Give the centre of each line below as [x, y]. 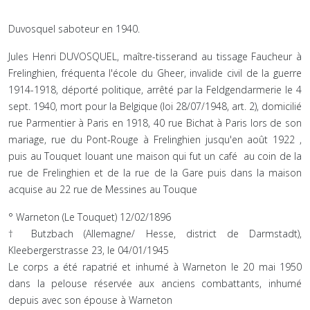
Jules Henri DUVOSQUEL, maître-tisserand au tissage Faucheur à [155, 56]
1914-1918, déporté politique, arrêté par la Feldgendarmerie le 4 [155, 89]
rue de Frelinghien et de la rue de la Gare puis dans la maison [155, 172]
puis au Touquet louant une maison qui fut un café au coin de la [155, 156]
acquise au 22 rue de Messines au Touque [103, 189]
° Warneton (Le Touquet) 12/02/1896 [90, 217]
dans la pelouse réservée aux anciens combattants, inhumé [155, 283]
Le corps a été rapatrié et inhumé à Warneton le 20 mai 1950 [155, 266]
